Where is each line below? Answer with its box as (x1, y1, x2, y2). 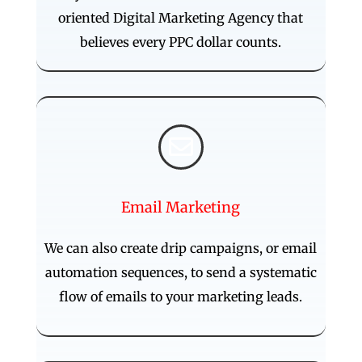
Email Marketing (121, 197, 241, 217)
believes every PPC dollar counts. (80, 33, 282, 50)
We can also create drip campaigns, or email (44, 239, 318, 256)
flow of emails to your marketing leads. (59, 288, 303, 305)
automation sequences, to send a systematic (44, 263, 317, 280)
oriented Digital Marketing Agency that (58, 9, 304, 26)
